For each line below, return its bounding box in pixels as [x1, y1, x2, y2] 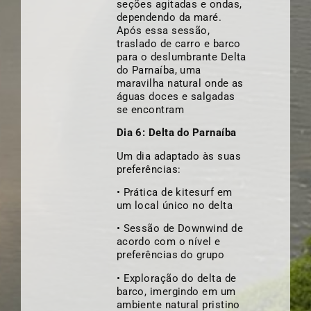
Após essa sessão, [116, 24, 210, 37]
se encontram [116, 103, 185, 116]
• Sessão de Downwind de [116, 222, 243, 235]
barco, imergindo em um [116, 285, 236, 298]
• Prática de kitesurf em [116, 185, 233, 199]
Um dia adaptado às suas [116, 149, 241, 162]
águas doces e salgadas [116, 90, 235, 103]
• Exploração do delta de [116, 271, 237, 285]
